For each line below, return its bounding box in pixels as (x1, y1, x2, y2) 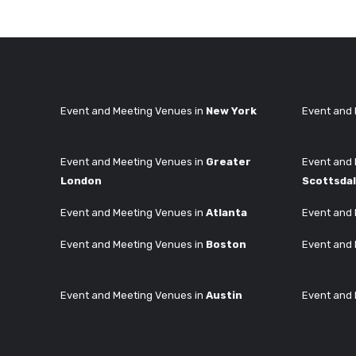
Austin (206, 288, 242, 301)
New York (206, 104, 257, 117)
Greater (206, 155, 251, 168)
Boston (206, 238, 246, 250)
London (60, 174, 102, 187)
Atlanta (206, 206, 247, 219)
